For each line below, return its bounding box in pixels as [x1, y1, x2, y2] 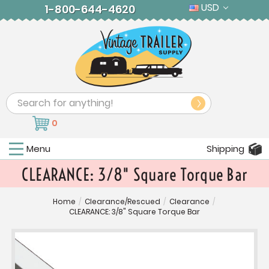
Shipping [207, 142, 244, 156]
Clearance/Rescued [85, 196, 160, 207]
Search [6, 93, 39, 107]
